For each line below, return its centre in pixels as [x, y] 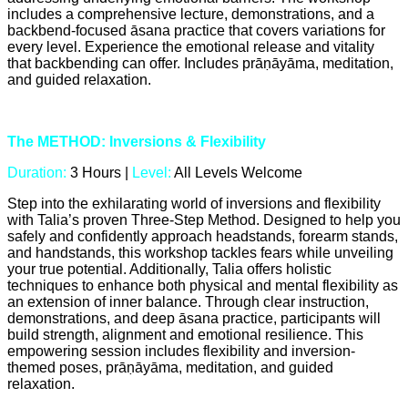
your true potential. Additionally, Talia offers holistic [169, 270]
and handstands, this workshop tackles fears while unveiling [200, 253]
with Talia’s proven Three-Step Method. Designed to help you [204, 220]
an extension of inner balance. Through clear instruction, [188, 302]
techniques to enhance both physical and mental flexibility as [203, 286]
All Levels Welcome [237, 173]
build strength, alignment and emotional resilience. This [185, 335]
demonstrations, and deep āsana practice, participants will [194, 319]
